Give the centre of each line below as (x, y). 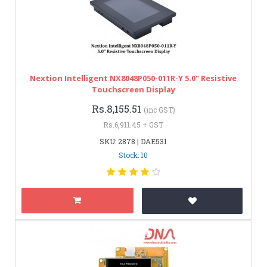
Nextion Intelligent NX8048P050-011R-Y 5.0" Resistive (133, 78)
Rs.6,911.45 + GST (133, 124)
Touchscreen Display (133, 89)
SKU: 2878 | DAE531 (133, 141)
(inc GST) (159, 109)
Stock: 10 (133, 155)
